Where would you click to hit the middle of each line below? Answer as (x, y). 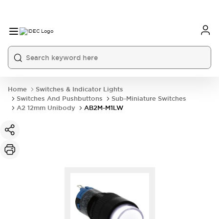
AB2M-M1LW (104, 108)
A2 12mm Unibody (46, 108)
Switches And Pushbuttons (60, 99)
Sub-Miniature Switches (149, 99)
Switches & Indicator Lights (79, 89)
